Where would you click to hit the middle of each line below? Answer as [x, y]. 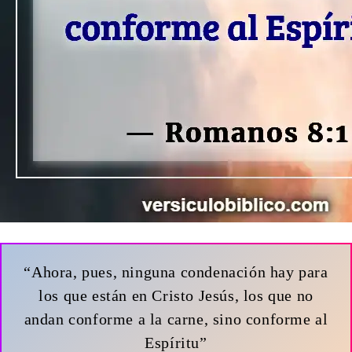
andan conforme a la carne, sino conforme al [176, 319]
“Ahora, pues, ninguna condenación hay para [176, 271]
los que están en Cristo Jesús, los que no [176, 295]
